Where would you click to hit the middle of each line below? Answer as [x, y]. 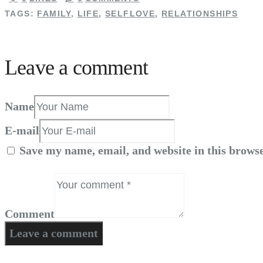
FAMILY [54, 14]
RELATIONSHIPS [200, 14]
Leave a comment [76, 67]
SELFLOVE [130, 14]
